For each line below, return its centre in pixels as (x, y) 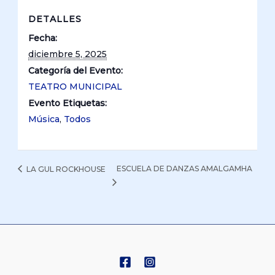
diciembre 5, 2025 (68, 54)
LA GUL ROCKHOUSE (65, 169)
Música (44, 119)
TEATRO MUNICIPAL (76, 87)
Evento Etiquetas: (68, 103)
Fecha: (43, 38)
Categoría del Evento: (76, 71)
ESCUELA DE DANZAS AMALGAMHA (185, 169)
